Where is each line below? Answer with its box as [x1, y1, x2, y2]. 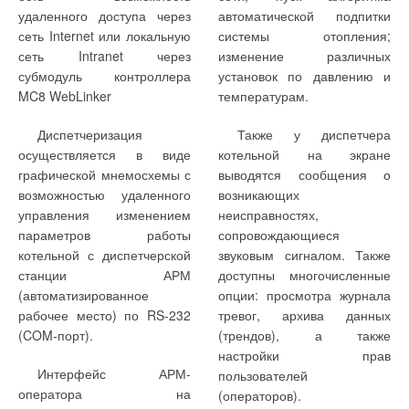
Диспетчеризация [37, 124, 142, 143]
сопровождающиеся [218, 225, 340, 244]
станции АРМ [18, 265, 191, 284]
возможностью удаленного [18, 184, 191, 204]
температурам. [218, 86, 309, 105]
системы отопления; [218, 26, 391, 45]
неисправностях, [218, 204, 319, 224]
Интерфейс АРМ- [37, 363, 191, 383]
